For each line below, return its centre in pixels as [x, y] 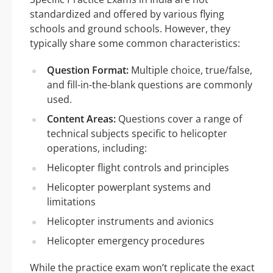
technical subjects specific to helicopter [137, 134]
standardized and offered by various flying [127, 14]
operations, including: [97, 148]
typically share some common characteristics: [135, 44]
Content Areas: [81, 119]
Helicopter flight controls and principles [138, 168]
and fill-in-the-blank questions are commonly [150, 85]
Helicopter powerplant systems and [129, 187]
